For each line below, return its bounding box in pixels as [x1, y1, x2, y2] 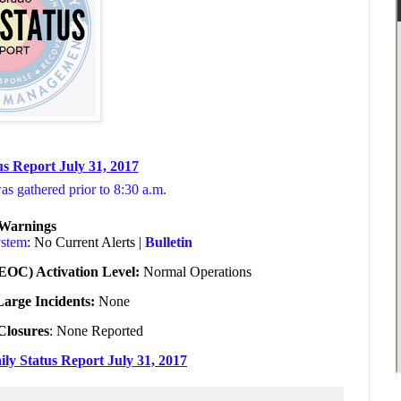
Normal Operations [142, 264, 252, 280]
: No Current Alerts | [27, 235, 145, 251]
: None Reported [49, 323, 147, 339]
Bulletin [145, 235, 192, 251]
